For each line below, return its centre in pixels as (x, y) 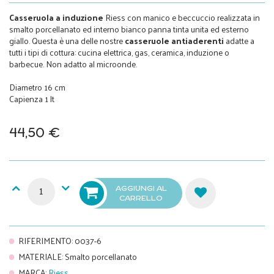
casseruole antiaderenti (174, 40)
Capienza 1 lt (32, 98)
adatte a (239, 40)
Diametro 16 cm (37, 87)
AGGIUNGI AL (141, 188)
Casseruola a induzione (56, 17)
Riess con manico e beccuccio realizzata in (182, 17)
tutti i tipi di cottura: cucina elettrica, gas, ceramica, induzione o (119, 52)
